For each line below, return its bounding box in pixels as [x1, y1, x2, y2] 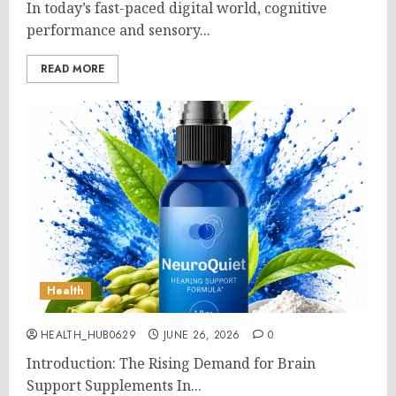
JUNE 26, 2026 [163, 327, 240, 343]
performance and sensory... [27, 20, 210, 40]
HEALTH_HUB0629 [41, 327, 137, 343]
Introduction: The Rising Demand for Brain [27, 354, 316, 373]
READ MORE [41, 61, 104, 77]
